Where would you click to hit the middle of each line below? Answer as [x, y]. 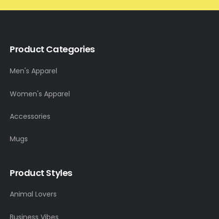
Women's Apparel [40, 94]
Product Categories [52, 49]
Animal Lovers [33, 194]
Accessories [30, 116]
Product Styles [41, 173]
